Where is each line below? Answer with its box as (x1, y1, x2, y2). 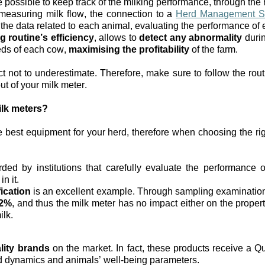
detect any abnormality (139, 33, 242, 43)
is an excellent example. (30, 186, 135, 196)
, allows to (93, 33, 139, 43)
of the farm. (189, 44, 238, 54)
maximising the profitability (69, 44, 189, 54)
